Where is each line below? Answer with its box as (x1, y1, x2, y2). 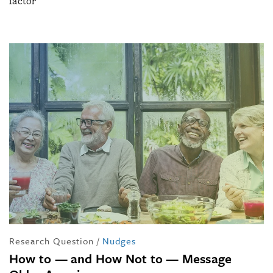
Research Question (9, 233, 94, 247)
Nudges (102, 233, 136, 247)
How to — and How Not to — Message (9, 249, 232, 268)
